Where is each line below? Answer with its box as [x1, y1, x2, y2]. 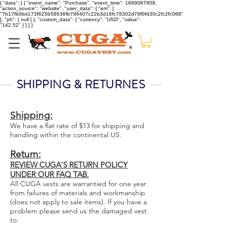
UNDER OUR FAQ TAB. [10, 169, 89, 180]
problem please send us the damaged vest [10, 206, 147, 216]
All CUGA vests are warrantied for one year [10, 179, 146, 189]
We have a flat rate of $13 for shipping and [10, 121, 144, 131]
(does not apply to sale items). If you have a [10, 197, 147, 207]
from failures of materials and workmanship [10, 188, 145, 198]
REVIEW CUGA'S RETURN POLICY [10, 160, 128, 170]
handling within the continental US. [10, 130, 122, 140]
